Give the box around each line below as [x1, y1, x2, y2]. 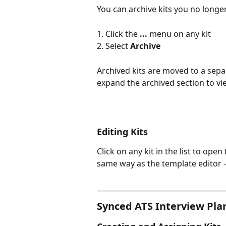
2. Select [97, 40, 130, 52]
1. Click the [97, 28, 140, 39]
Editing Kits [97, 126, 148, 138]
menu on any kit [147, 28, 211, 39]
